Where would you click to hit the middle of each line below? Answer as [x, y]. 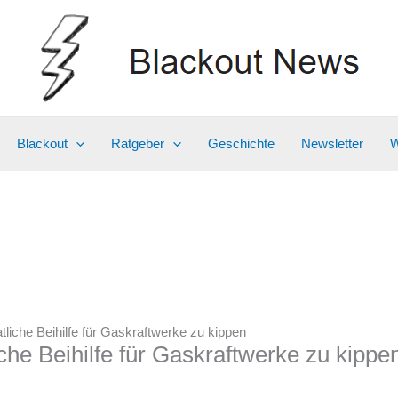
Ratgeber [137, 143]
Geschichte [241, 143]
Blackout [42, 143]
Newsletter [332, 143]
